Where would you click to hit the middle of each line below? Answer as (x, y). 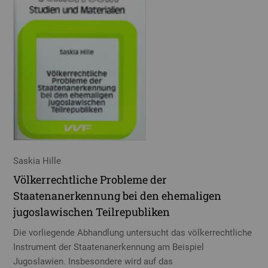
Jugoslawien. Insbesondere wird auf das (93, 261)
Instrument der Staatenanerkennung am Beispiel (109, 247)
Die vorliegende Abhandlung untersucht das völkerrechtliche (133, 232)
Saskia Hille (37, 161)
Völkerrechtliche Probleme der (90, 179)
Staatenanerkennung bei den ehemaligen (118, 195)
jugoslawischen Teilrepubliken (92, 211)
